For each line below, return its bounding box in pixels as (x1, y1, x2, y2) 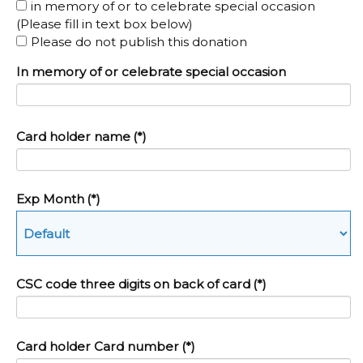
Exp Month (16, 191, 84, 207)
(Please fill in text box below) (16, 15, 193, 32)
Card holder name (16, 129, 130, 145)
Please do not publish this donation (31, 33, 247, 49)
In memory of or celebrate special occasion (16, 64, 286, 80)
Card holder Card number (16, 339, 179, 355)
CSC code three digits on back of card (16, 276, 250, 293)
